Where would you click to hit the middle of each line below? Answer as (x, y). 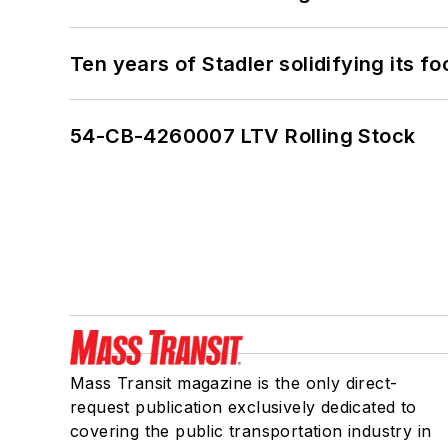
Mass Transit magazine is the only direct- (234, 383)
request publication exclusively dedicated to (243, 407)
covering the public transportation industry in (251, 431)
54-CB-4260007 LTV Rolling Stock (243, 136)
